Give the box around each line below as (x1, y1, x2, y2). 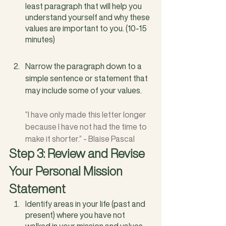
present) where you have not (25, 208, 127, 221)
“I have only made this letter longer (25, 108, 148, 121)
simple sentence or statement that (25, 72, 149, 84)
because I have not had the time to (25, 120, 148, 133)
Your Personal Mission (9, 161, 125, 180)
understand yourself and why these (25, 11, 151, 23)
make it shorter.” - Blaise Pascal (25, 132, 135, 145)
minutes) (25, 33, 55, 45)
